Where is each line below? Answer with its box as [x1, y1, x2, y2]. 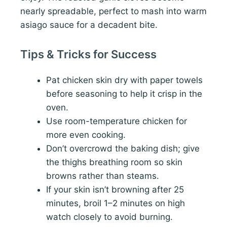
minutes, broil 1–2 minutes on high [46, 198, 185, 208]
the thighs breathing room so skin [46, 157, 182, 167]
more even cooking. [46, 129, 126, 140]
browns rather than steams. [46, 170, 159, 181]
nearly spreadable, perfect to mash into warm [20, 6, 207, 16]
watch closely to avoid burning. [46, 211, 173, 222]
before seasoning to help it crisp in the [46, 88, 202, 99]
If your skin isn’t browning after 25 [46, 184, 184, 195]
